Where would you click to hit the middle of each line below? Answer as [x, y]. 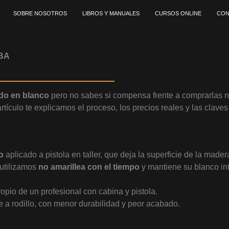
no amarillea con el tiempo [89, 167]
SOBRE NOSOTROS [40, 13]
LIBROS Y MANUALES [111, 13]
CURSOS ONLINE [178, 13]
